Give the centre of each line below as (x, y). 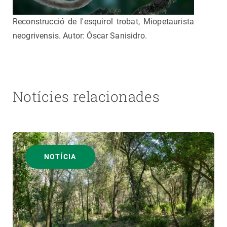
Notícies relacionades (86, 97)
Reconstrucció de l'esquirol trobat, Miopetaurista (103, 22)
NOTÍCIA (60, 157)
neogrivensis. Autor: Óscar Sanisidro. (80, 36)
